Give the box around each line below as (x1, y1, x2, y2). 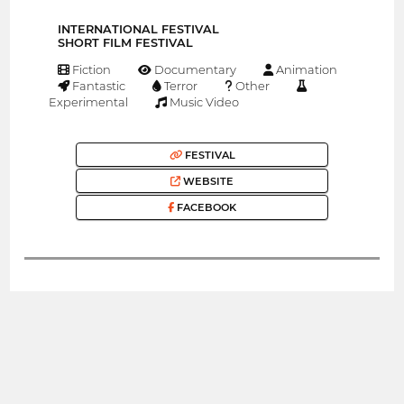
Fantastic (69, 78, 126, 94)
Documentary (151, 62, 237, 78)
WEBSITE (180, 174, 234, 188)
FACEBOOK (174, 201, 236, 215)
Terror (161, 78, 198, 94)
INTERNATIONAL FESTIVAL (58, 23, 219, 37)
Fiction (69, 62, 112, 78)
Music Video (167, 95, 240, 110)
